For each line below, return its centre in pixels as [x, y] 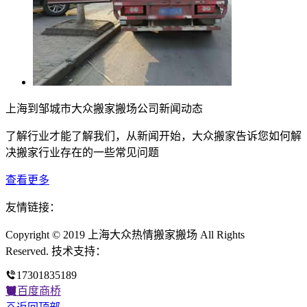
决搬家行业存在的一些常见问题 [82, 153]
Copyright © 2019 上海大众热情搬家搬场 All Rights [125, 235]
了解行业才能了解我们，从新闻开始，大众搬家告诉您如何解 [153, 136]
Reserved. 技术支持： [56, 251]
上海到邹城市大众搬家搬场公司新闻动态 [104, 109]
